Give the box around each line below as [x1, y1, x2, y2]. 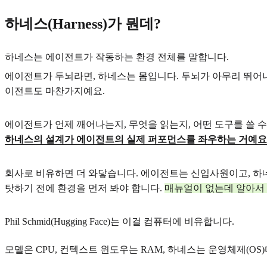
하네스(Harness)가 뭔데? [5, 15, 161, 32]
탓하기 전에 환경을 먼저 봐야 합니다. [5, 182, 164, 193]
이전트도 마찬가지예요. [5, 85, 105, 96]
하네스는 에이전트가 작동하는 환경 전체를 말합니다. [5, 51, 229, 62]
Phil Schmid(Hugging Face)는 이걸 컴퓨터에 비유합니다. [5, 216, 234, 227]
